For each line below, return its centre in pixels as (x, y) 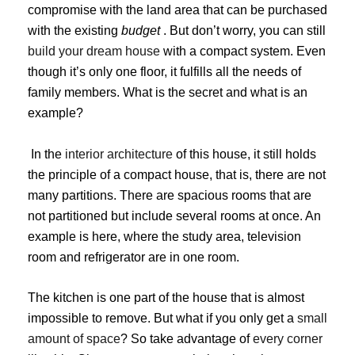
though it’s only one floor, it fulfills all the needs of (164, 71)
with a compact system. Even (243, 51)
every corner (288, 339)
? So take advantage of (187, 339)
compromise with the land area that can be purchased (177, 10)
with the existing (74, 30)
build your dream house (94, 51)
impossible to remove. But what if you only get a (162, 319)
